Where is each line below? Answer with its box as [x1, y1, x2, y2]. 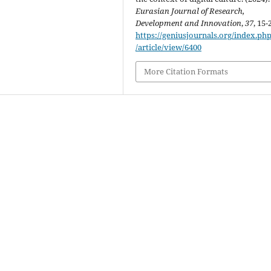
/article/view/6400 [135, 42, 202, 53]
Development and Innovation [135, 18, 242, 29]
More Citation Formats [144, 66, 229, 77]
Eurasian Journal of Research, [135, 5, 245, 17]
